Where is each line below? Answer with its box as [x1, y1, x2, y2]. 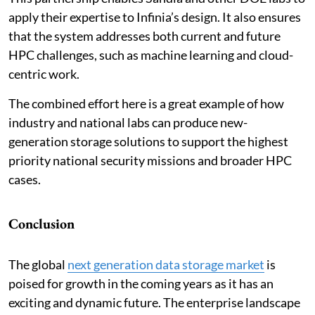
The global [8, 256, 67, 272]
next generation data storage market [67, 256, 264, 272]
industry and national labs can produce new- [8, 114, 247, 130]
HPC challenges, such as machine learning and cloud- [8, 46, 293, 63]
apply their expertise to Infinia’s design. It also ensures [8, 8, 301, 25]
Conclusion [8, 214, 75, 233]
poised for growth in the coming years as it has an [8, 275, 274, 291]
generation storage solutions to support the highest [8, 133, 288, 149]
